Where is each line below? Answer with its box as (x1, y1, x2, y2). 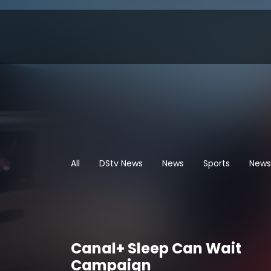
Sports (203, 157, 230, 169)
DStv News (99, 157, 143, 169)
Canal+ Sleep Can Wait (71, 238, 241, 258)
